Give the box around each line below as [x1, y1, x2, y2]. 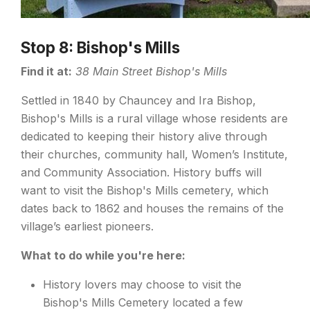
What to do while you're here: [21, 248, 185, 262]
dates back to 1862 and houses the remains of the [21, 201, 284, 215]
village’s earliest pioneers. [21, 219, 154, 233]
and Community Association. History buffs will [21, 165, 262, 179]
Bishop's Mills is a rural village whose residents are [21, 111, 288, 125]
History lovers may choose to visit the [43, 277, 241, 291]
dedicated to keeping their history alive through [21, 129, 267, 143]
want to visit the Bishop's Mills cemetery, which [21, 183, 268, 197]
